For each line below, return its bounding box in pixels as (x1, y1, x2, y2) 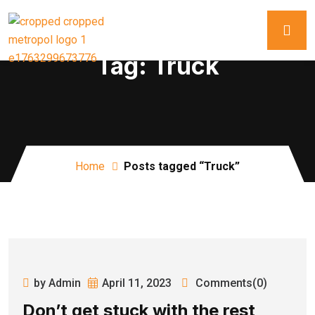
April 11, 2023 (102, 276, 172, 290)
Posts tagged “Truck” (124, 160, 240, 174)
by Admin (34, 276, 81, 290)
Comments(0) (193, 276, 267, 290)
